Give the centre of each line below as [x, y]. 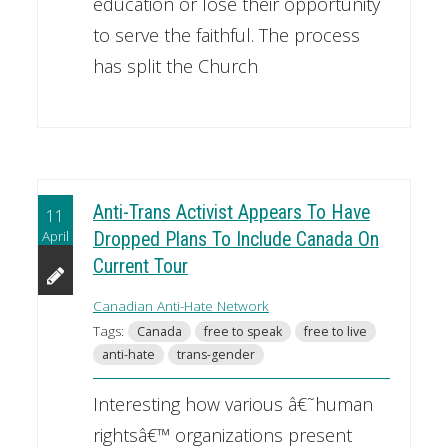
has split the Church [175, 65]
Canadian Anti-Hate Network [180, 305]
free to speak [242, 331]
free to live [335, 331]
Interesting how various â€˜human [232, 403]
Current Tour [140, 266]
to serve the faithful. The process [226, 34]
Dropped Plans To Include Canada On [235, 239]
